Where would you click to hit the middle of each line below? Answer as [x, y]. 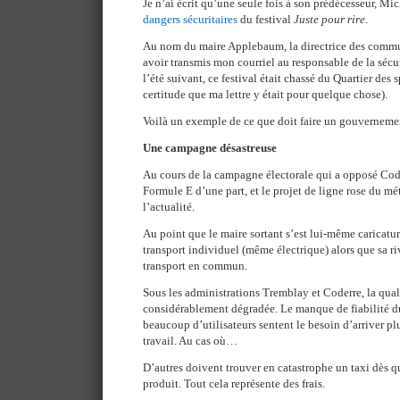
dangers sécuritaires [190, 19]
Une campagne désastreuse [210, 148]
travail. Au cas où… [190, 341]
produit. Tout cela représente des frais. [234, 383]
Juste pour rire [329, 19]
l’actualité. [169, 207]
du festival [266, 19]
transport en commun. [195, 266]
